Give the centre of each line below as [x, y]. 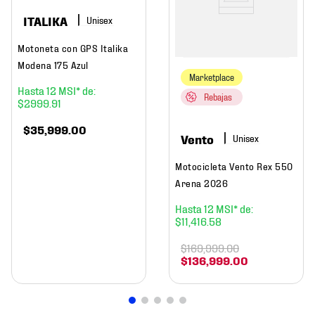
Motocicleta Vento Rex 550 [234, 166]
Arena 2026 [201, 183]
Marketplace [212, 77]
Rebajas [218, 97]
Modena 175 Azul [53, 65]
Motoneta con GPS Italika [73, 48]
